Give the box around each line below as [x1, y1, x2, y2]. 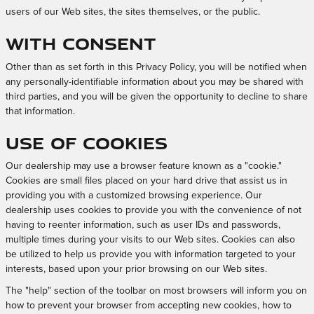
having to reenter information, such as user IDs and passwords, [6, 220, 280, 230]
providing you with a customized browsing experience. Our [6, 191, 262, 200]
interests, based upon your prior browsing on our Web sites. [6, 264, 270, 274]
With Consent [6, 32, 156, 55]
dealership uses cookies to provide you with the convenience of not [6, 205, 301, 215]
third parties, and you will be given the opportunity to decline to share [6, 91, 308, 102]
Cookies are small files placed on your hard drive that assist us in [6, 176, 287, 186]
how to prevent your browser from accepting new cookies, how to [6, 301, 292, 310]
